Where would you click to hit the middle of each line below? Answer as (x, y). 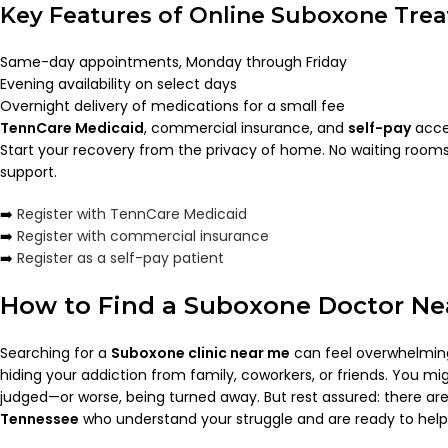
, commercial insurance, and (246, 128)
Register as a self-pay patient (120, 258)
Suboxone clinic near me (200, 353)
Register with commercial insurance (143, 236)
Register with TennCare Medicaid (132, 214)
